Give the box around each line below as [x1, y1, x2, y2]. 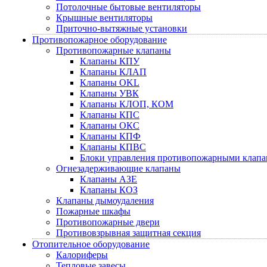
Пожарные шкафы [56, 206, 131, 216]
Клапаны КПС [80, 110, 139, 120]
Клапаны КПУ [80, 56, 139, 66]
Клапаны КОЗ [80, 185, 138, 195]
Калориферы [56, 250, 108, 260]
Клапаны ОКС [80, 120, 139, 131]
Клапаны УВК [80, 88, 139, 98]
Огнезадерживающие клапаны [56, 163, 181, 173]
